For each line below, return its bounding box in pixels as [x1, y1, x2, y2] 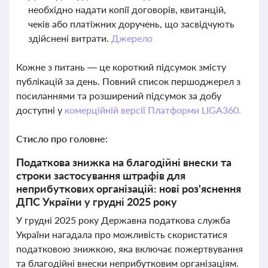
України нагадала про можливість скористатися [16, 229, 227, 240]
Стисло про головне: [16, 133, 108, 144]
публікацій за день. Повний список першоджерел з [16, 75, 240, 87]
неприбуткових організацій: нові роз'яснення [16, 182, 241, 195]
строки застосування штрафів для [16, 169, 185, 182]
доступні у [16, 104, 65, 115]
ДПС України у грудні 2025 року [16, 195, 177, 208]
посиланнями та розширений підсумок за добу [16, 90, 221, 101]
